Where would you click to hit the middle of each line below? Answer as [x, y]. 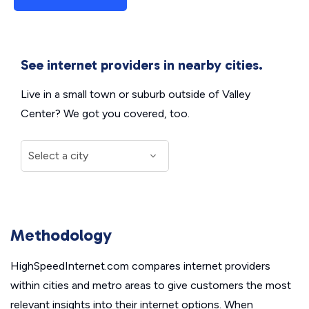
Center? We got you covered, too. [105, 113]
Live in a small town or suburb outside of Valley [136, 94]
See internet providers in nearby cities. [142, 65]
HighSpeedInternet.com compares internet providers [140, 266]
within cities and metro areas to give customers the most [151, 285]
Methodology [61, 235]
